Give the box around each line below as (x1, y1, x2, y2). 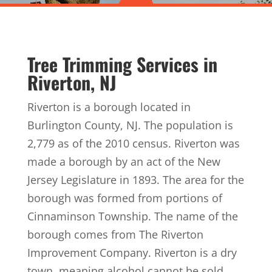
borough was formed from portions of (27, 191, 222, 205)
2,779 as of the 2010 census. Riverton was (27, 136, 240, 151)
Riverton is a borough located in (27, 100, 191, 114)
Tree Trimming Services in (27, 50, 217, 78)
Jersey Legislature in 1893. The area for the (27, 172, 244, 187)
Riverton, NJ (27, 69, 116, 96)
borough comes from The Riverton (27, 227, 203, 242)
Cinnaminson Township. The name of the (27, 209, 238, 223)
